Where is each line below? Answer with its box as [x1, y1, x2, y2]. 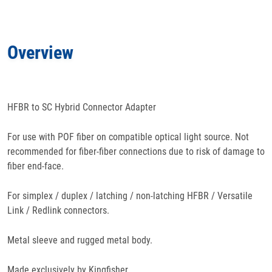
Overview [7, 42, 73, 63]
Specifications [104, 80, 168, 92]
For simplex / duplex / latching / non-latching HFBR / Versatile [7, 190, 253, 202]
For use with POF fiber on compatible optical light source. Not [7, 131, 249, 143]
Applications [108, 6, 164, 19]
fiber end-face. [7, 160, 66, 172]
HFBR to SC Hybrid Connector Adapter [7, 101, 156, 113]
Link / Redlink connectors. [7, 205, 109, 216]
